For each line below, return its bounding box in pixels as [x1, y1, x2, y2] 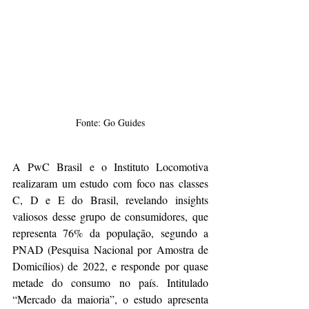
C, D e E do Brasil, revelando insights [12, 192, 208, 208]
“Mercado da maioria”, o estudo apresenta [12, 292, 208, 307]
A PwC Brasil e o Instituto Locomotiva [12, 159, 208, 175]
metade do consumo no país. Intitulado [12, 275, 208, 290]
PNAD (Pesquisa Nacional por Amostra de [12, 242, 208, 257]
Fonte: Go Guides [76, 116, 145, 130]
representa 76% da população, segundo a [12, 226, 208, 241]
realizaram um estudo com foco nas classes [12, 176, 208, 191]
